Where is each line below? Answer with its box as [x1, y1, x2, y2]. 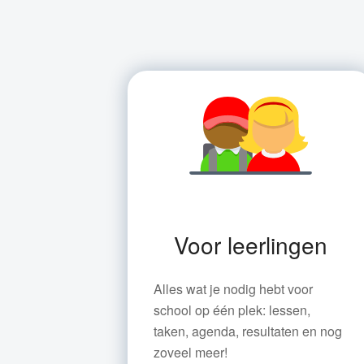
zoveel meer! [154, 342, 227, 362]
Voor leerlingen [173, 228, 327, 261]
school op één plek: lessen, [154, 300, 310, 319]
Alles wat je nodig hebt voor [154, 279, 313, 298]
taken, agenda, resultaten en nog [154, 321, 342, 340]
